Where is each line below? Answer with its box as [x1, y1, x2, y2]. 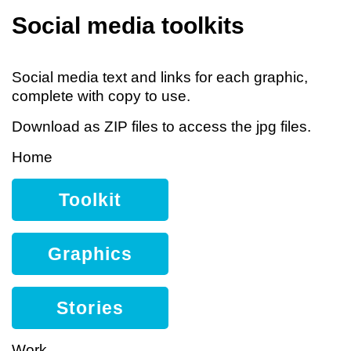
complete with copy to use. [12, 88, 190, 104]
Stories [56, 298, 124, 318]
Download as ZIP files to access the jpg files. [12, 118, 311, 135]
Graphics [47, 244, 133, 264]
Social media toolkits [12, 13, 244, 38]
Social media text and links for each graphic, [12, 69, 308, 85]
